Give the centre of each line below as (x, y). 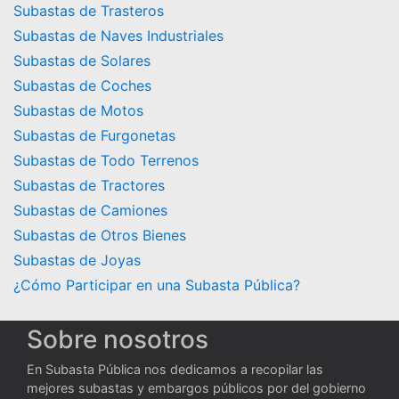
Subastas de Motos (78, 110)
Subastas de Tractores (89, 185)
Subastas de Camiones (90, 210)
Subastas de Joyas (77, 260)
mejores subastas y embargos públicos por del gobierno (196, 387)
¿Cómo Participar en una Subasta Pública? (157, 285)
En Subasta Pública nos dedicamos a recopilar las (175, 369)
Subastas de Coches (82, 85)
